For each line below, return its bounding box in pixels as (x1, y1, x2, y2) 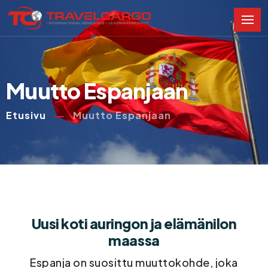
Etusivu (6, 108, 46, 121)
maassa (108, 231, 160, 249)
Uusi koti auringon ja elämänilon (31, 214, 237, 232)
